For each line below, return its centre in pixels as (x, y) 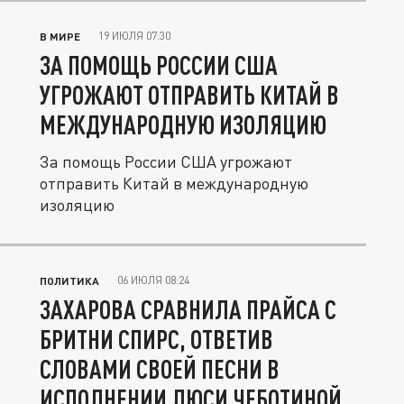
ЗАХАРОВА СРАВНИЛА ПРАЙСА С (188, 309)
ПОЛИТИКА (69, 280)
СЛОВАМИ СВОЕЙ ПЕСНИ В (160, 369)
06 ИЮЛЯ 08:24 (153, 280)
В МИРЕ (60, 36)
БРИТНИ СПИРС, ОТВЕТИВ (156, 339)
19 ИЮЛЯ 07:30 (134, 36)
